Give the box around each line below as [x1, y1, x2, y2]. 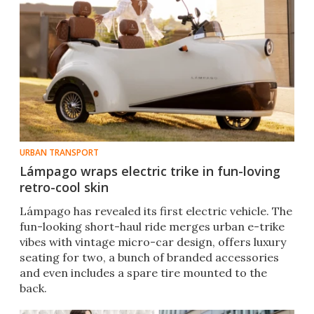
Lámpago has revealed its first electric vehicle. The [20, 204, 292, 219]
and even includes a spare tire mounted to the [20, 266, 267, 280]
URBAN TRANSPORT [20, 146, 99, 159]
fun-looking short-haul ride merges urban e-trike [20, 219, 285, 234]
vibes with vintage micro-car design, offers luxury [20, 235, 286, 250]
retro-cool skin [20, 179, 109, 196]
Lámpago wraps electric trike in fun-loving [20, 163, 280, 180]
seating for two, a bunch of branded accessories [20, 250, 279, 265]
